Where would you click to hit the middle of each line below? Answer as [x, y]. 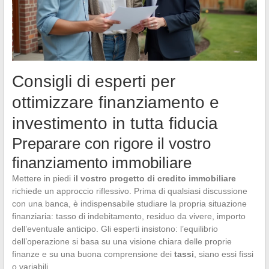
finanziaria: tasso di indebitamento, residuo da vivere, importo [128, 216]
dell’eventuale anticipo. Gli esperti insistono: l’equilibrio [115, 229]
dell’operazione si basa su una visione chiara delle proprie [122, 242]
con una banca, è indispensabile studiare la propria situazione [129, 204]
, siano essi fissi [223, 254]
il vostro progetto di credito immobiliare [154, 179]
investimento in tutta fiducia [115, 124]
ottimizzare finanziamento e [115, 103]
